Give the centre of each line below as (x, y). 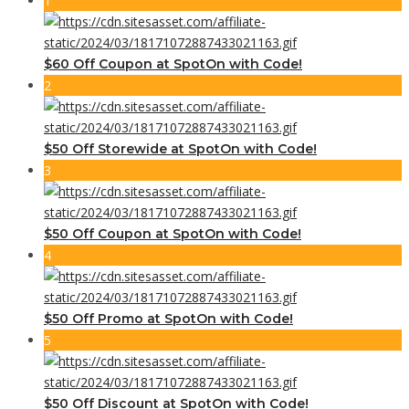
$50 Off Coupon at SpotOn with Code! (173, 233)
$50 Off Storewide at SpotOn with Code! (180, 148)
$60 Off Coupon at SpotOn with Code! (173, 63)
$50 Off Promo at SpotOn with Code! (168, 318)
